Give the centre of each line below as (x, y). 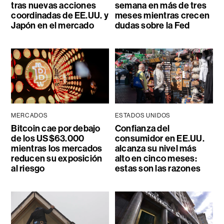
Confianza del (142, 128)
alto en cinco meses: (156, 158)
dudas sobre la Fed (152, 25)
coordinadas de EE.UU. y (60, 15)
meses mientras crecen (162, 15)
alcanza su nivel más (155, 148)
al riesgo (28, 168)
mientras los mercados (57, 148)
